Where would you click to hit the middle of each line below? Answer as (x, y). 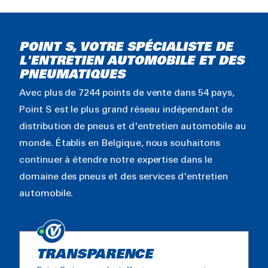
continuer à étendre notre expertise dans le (116, 160)
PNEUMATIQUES (72, 75)
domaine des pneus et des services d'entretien (124, 176)
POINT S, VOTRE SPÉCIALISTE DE (126, 48)
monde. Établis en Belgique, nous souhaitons (120, 143)
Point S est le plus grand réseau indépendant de (126, 109)
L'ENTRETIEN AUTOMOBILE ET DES (132, 61)
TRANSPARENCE (95, 255)
